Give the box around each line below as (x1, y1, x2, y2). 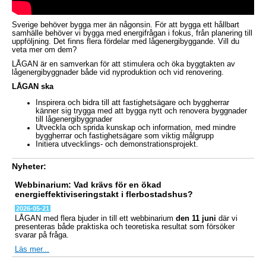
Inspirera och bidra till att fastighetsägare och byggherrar (36, 98, 229, 107)
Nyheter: (12, 161, 46, 171)
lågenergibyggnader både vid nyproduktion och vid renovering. (12, 68, 226, 77)
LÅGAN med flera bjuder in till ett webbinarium (15, 214, 176, 223)
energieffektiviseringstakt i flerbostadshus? (15, 189, 193, 199)
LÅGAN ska (12, 83, 53, 91)
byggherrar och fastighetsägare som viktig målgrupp (36, 131, 214, 140)
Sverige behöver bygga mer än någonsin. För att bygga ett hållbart (12, 21, 239, 29)
